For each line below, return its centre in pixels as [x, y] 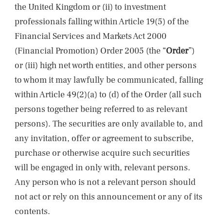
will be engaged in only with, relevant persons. [102, 168]
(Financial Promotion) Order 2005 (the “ [90, 51]
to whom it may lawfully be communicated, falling [109, 80]
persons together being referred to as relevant [101, 109]
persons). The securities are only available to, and [109, 124]
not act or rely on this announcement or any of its [109, 197]
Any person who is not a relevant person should [105, 182]
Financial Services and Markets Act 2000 [91, 36]
